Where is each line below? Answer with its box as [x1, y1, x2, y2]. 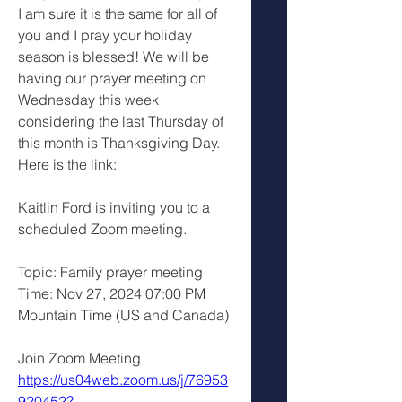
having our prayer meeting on [18, 68, 206, 87]
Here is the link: [18, 154, 117, 173]
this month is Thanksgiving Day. [18, 133, 220, 152]
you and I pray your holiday [18, 25, 192, 44]
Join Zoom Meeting [18, 348, 141, 367]
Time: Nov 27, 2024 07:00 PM [18, 284, 205, 302]
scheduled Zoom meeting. [18, 219, 187, 238]
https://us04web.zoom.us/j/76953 [18, 370, 228, 389]
